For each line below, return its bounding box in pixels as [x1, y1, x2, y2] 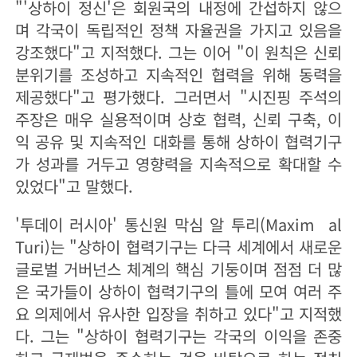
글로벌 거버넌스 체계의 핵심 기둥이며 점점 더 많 [14, 257, 343, 281]
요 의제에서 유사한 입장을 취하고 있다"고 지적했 [14, 302, 343, 326]
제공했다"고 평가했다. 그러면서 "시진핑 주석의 [14, 85, 343, 109]
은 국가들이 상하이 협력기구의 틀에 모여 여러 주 [14, 280, 343, 304]
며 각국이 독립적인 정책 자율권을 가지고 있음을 [14, 18, 343, 42]
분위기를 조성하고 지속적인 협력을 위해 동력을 [14, 63, 343, 87]
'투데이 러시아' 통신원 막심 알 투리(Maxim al [14, 213, 343, 237]
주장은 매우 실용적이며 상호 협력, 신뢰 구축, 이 [14, 108, 343, 131]
